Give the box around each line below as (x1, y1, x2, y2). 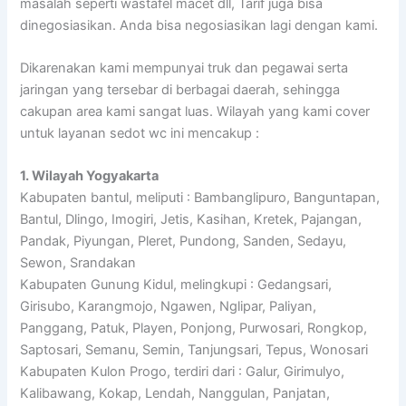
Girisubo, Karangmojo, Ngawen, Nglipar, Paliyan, (20, 298, 317, 315)
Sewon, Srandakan (20, 255, 137, 272)
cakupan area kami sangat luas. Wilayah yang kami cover (20, 102, 371, 120)
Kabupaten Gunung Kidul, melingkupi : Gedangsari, (20, 276, 333, 294)
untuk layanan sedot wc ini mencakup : (20, 124, 260, 141)
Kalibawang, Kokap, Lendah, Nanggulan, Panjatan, (20, 385, 331, 402)
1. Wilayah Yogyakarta (20, 168, 159, 185)
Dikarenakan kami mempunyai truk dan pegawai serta (20, 59, 349, 76)
